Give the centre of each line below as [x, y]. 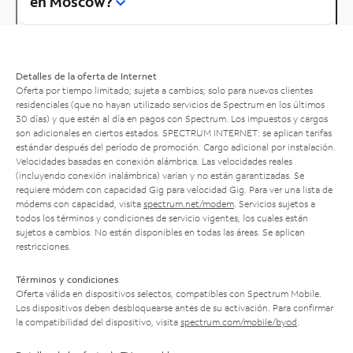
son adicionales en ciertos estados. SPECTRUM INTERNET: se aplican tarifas [174, 132]
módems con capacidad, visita [80, 203]
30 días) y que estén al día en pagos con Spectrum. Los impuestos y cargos [172, 118]
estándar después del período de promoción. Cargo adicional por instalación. [176, 147]
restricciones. [43, 246]
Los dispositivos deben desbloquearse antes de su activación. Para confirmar [175, 307]
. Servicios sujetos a [275, 203]
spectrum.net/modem [189, 203]
